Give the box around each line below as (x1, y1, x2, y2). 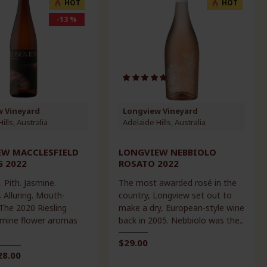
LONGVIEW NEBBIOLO (119, 145, 217, 158)
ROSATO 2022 (119, 157, 179, 169)
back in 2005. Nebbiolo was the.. (119, 214, 244, 226)
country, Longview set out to (119, 189, 232, 201)
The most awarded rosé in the (119, 176, 237, 188)
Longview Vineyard (123, 105, 198, 116)
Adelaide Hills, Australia (123, 116, 206, 128)
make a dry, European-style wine (119, 201, 245, 213)
